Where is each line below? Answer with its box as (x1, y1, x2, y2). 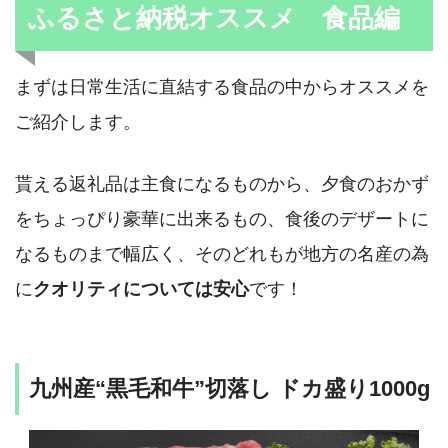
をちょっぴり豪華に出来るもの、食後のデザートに (15, 208, 429, 230)
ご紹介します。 (15, 110, 141, 132)
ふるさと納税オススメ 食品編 (27, 4, 400, 33)
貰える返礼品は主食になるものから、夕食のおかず (15, 173, 429, 195)
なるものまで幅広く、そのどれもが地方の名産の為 (15, 243, 429, 265)
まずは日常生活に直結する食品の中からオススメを (15, 75, 429, 97)
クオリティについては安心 (33, 278, 249, 300)
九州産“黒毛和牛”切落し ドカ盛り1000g (29, 375, 430, 401)
